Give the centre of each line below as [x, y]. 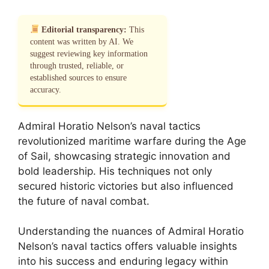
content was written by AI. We [82, 41]
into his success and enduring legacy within [123, 261]
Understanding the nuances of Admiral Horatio [131, 231]
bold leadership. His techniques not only [115, 171]
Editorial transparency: [84, 29]
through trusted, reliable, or [77, 65]
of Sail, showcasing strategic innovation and [124, 156]
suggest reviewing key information [89, 53]
